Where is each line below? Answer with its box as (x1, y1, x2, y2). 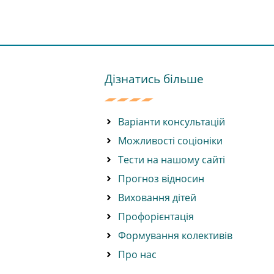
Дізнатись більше (104, 70, 204, 87)
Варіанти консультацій (118, 115, 226, 129)
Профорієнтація (118, 210, 194, 224)
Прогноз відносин (118, 172, 205, 186)
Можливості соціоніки (118, 134, 223, 148)
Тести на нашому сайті (118, 153, 226, 167)
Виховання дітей (118, 191, 197, 205)
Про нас (118, 248, 157, 262)
